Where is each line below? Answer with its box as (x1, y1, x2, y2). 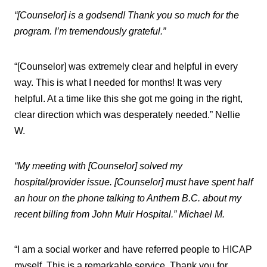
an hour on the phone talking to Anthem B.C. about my (14, 193, 241, 203)
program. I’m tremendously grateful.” (14, 26, 166, 36)
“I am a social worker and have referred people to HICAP (14, 244, 252, 254)
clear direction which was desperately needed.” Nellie (14, 109, 240, 120)
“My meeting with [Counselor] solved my (14, 160, 182, 171)
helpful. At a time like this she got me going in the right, (14, 93, 243, 104)
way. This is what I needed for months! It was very (14, 77, 222, 88)
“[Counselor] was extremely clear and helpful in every (14, 61, 238, 72)
